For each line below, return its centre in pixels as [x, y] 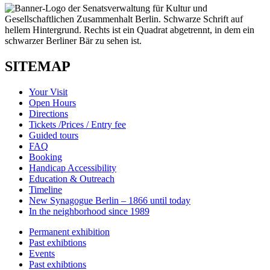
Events [42, 254]
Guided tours [54, 136]
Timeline [46, 190]
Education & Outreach [72, 179]
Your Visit [48, 92]
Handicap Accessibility [73, 168]
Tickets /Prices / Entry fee [77, 125]
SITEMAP [38, 67]
